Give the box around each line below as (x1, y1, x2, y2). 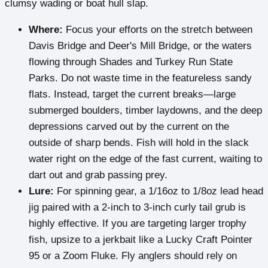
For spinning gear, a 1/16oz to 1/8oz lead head (54, 185, 263, 197)
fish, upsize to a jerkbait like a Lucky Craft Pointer (29, 234, 252, 246)
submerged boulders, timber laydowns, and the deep (29, 105, 262, 117)
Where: (29, 24, 63, 36)
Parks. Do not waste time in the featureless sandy (29, 72, 252, 84)
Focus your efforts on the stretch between (63, 24, 252, 36)
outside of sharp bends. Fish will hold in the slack (29, 137, 249, 149)
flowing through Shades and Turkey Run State (29, 56, 233, 68)
